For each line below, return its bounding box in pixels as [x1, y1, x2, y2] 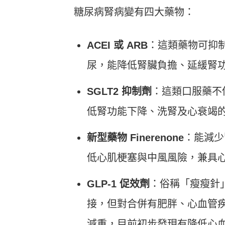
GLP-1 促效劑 [87, 178, 150, 189]
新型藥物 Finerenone [87, 132, 184, 143]
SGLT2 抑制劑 [87, 85, 152, 97]
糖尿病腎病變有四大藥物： [74, 6, 194, 18]
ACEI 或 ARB [87, 39, 148, 51]
